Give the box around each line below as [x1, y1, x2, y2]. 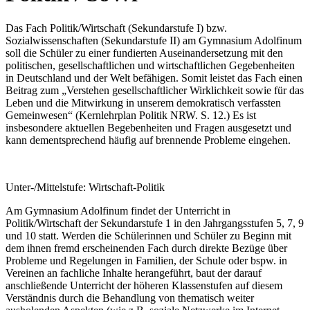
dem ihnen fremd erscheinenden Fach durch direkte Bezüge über [6, 241, 287, 254]
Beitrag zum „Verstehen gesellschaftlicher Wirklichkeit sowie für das [6, 84, 304, 96]
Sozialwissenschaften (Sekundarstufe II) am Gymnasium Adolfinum [6, 34, 302, 46]
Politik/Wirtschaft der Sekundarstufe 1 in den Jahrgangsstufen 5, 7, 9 [6, 217, 304, 229]
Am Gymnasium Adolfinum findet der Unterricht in [6, 204, 230, 217]
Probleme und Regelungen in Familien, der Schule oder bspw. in [6, 254, 287, 266]
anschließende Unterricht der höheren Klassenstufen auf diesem [6, 279, 282, 291]
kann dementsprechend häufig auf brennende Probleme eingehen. [6, 134, 291, 146]
